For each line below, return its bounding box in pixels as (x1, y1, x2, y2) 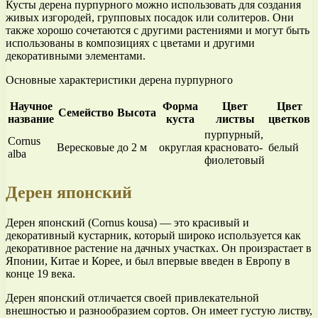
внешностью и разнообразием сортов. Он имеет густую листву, (6, 304, 312, 317)
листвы (215, 112, 255, 125)
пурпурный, (204, 128, 263, 141)
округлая (159, 141, 202, 153)
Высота (117, 106, 156, 119)
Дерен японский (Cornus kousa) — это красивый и (6, 216, 249, 229)
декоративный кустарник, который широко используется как (6, 229, 301, 241)
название (8, 112, 54, 125)
